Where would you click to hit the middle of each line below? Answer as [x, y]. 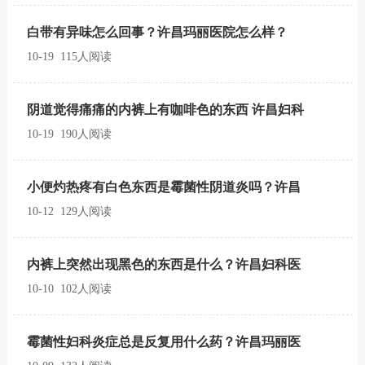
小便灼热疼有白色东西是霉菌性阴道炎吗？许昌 [164, 187]
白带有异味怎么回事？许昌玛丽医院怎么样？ [157, 32]
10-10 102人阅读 [69, 289]
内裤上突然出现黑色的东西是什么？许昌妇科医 [164, 264]
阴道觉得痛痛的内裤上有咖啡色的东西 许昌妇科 [165, 110]
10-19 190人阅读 [69, 134]
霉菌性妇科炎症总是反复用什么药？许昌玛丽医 [164, 342]
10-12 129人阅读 [69, 211]
